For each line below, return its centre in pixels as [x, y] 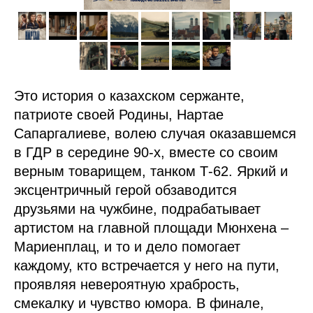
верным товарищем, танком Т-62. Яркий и [151, 171]
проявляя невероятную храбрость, [127, 284]
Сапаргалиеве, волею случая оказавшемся [155, 133]
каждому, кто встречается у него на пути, [147, 265]
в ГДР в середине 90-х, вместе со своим [146, 152]
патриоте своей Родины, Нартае [119, 115]
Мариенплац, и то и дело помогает [127, 247]
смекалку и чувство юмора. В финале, [139, 303]
